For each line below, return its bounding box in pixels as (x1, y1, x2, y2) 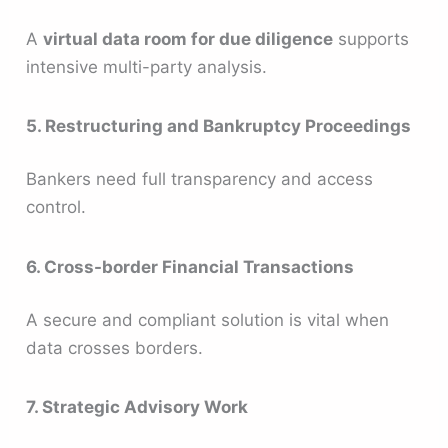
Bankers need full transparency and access (26, 169, 374, 190)
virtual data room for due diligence (43, 28, 334, 49)
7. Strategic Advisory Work (26, 397, 249, 418)
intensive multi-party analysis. (26, 56, 268, 77)
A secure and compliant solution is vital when (26, 310, 390, 331)
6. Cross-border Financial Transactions (26, 256, 355, 277)
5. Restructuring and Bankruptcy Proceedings (26, 115, 412, 136)
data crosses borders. (26, 338, 204, 359)
